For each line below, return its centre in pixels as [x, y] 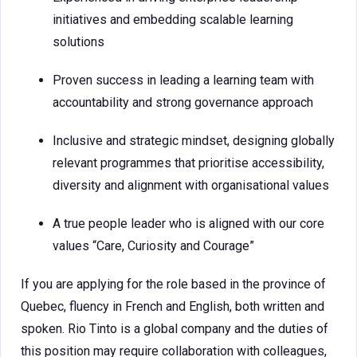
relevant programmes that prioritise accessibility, [188, 163]
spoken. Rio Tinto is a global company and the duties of [175, 329]
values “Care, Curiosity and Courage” [153, 246]
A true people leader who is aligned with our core [188, 224]
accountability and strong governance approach [183, 102]
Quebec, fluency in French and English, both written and [173, 306]
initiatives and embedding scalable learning [173, 20]
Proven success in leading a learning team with [183, 80]
